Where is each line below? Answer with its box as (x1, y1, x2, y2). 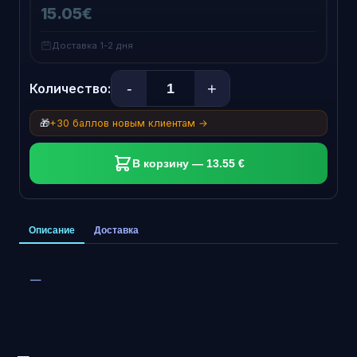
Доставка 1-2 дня (52, 40, 133, 51)
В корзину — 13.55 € (131, 157, 245, 170)
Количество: (29, 80, 111, 96)
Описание (29, 225, 75, 236)
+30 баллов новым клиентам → (49, 117, 208, 129)
